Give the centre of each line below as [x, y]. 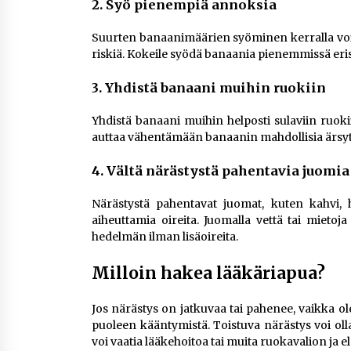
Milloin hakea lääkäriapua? [208, 273]
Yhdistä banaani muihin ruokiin [215, 88]
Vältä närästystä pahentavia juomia [228, 171]
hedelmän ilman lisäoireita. [165, 237]
